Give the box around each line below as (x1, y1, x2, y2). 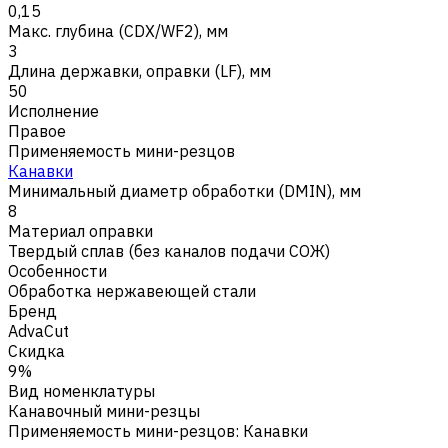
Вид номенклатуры (8, 380, 155, 401)
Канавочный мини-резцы (8, 400, 200, 421)
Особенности (8, 260, 107, 281)
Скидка (8, 340, 65, 361)
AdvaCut (8, 320, 69, 341)
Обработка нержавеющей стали (8, 280, 256, 301)
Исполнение (8, 100, 99, 121)
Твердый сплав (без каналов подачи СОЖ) (8, 240, 330, 261)
